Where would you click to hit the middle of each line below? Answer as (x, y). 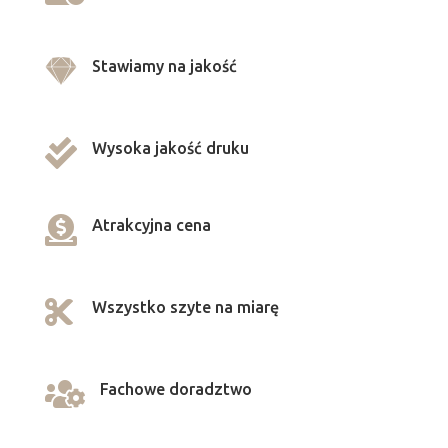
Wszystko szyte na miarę (185, 307)
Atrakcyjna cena (151, 225)
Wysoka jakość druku (170, 148)
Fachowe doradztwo (175, 389)
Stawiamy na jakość (164, 66)
